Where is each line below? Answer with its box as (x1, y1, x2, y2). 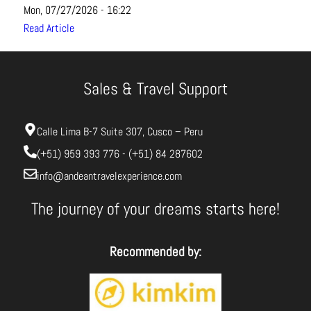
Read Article (23, 20, 74, 35)
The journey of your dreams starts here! (31, 197, 280, 219)
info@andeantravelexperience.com (36, 169, 182, 184)
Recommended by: (109, 243, 201, 260)
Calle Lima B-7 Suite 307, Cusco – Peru (36, 124, 203, 140)
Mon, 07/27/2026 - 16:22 (23, 2, 131, 17)
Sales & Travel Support (83, 77, 228, 99)
